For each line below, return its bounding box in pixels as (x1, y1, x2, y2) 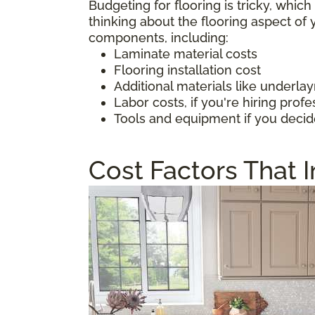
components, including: (89, 30, 229, 45)
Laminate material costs (114, 46, 257, 61)
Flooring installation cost (114, 62, 261, 77)
